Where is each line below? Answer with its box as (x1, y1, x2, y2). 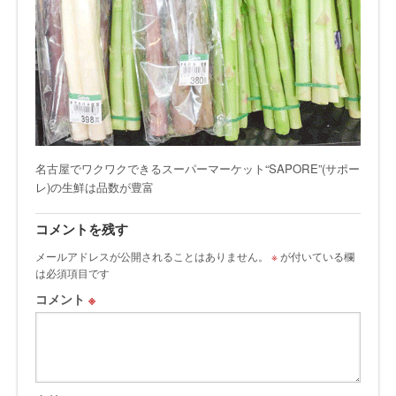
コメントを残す (35, 224, 128, 238)
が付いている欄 (278, 248, 354, 263)
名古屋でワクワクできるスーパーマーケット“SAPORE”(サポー (35, 160, 360, 177)
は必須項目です (35, 265, 110, 280)
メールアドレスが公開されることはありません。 (35, 248, 269, 263)
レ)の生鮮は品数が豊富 (35, 179, 154, 195)
